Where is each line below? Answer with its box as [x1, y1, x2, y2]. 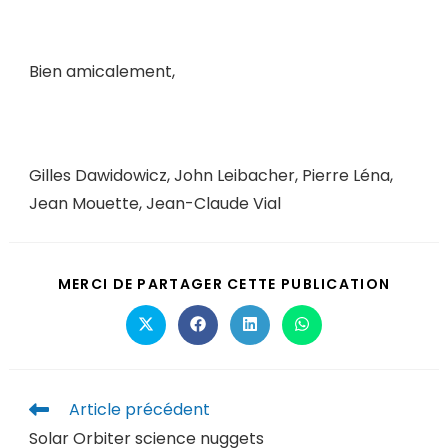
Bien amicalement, [28, 60, 175, 83]
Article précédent [68, 398, 210, 421]
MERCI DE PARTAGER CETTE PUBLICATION [57, 274, 391, 294]
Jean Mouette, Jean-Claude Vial [28, 192, 281, 215]
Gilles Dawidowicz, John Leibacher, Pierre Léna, [28, 164, 393, 187]
